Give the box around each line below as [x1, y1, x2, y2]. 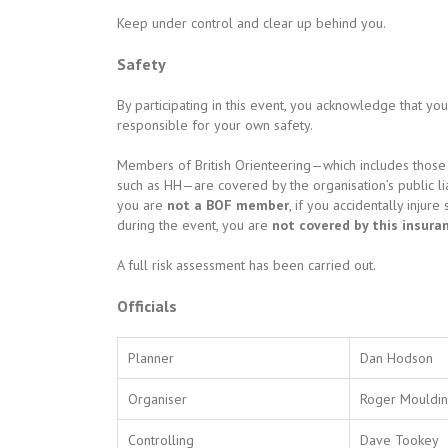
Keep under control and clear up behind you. [117, 14, 386, 32]
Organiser [128, 390, 187, 408]
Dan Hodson [360, 349, 433, 367]
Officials [117, 296, 177, 316]
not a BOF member [167, 196, 289, 214]
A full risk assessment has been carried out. [117, 256, 376, 274]
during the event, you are [117, 216, 268, 234]
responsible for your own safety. [117, 116, 313, 134]
